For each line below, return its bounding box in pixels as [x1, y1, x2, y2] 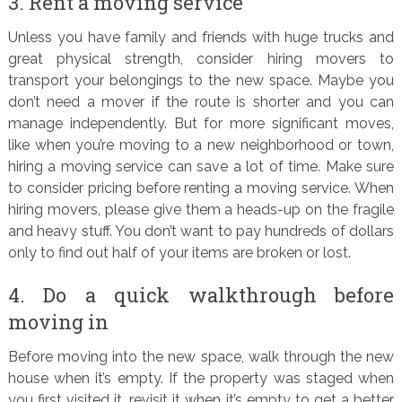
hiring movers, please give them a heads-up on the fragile [7, 201, 395, 218]
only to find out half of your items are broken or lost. [7, 244, 351, 261]
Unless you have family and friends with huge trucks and [7, 29, 395, 46]
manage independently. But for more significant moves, [7, 115, 395, 132]
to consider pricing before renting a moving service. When [7, 179, 395, 197]
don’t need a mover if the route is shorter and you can [7, 93, 395, 110]
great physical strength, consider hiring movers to [7, 50, 395, 67]
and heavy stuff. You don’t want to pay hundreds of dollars [7, 223, 395, 240]
